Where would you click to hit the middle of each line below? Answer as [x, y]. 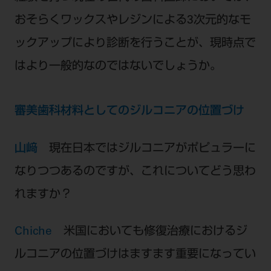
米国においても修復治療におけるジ [155, 232]
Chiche [39, 232]
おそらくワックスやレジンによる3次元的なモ [132, 21]
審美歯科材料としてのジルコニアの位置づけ [129, 111]
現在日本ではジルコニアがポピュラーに [152, 149]
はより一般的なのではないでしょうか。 [118, 67]
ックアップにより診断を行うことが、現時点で [135, 44]
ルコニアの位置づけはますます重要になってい [135, 255]
